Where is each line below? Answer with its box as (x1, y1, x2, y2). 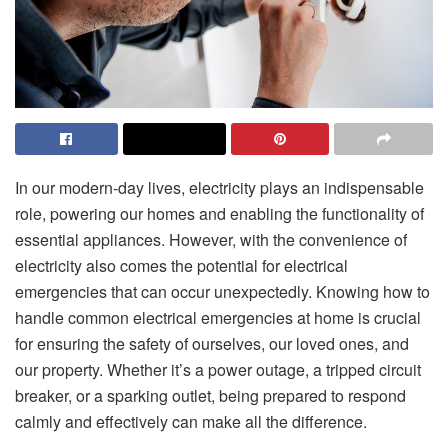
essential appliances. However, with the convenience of (15, 228, 407, 252)
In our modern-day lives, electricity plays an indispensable (15, 176, 424, 200)
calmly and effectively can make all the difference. (15, 410, 371, 434)
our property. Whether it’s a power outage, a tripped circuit (15, 358, 421, 382)
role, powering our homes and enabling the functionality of (15, 202, 424, 226)
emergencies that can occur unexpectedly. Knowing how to (15, 280, 430, 304)
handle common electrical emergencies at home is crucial (15, 306, 421, 330)
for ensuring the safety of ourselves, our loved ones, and (15, 332, 409, 356)
